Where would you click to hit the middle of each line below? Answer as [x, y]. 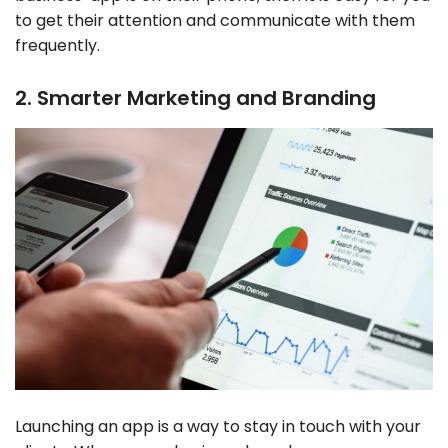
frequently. [57, 46]
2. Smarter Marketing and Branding [195, 98]
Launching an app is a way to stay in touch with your [218, 426]
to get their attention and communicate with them [215, 21]
